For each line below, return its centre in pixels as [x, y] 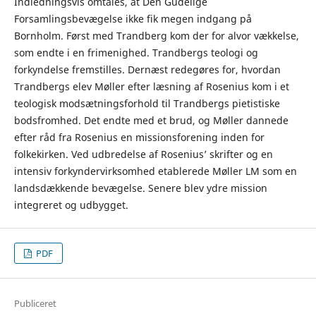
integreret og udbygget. [71, 205]
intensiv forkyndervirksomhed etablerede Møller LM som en [155, 171]
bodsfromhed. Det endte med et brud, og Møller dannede [151, 120]
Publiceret [35, 304]
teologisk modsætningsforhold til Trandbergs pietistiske [147, 103]
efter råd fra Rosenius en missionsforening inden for [139, 137]
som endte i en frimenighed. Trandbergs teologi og [136, 53]
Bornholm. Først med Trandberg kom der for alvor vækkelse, [156, 36]
